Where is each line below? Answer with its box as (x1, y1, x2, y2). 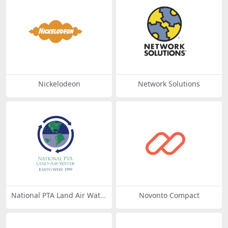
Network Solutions (138, 79, 200, 89)
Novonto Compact (138, 190, 199, 201)
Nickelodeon (38, 79, 80, 89)
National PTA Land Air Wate (11, 190, 104, 201)
